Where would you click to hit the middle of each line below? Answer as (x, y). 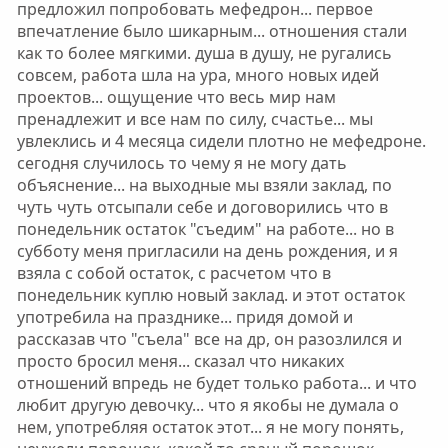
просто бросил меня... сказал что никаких (180, 361)
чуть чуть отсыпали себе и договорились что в (202, 207)
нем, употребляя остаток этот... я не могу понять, (210, 427)
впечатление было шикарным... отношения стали (211, 31)
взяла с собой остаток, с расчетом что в (173, 273)
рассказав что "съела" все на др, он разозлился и (209, 339)
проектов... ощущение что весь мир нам (176, 97)
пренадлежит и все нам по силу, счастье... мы (194, 119)
